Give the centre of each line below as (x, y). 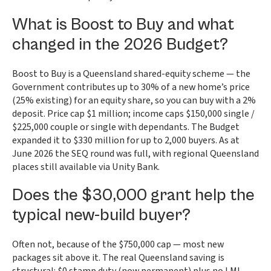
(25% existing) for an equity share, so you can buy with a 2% (134, 100)
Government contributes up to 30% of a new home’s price (131, 87)
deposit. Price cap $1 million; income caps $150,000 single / (133, 114)
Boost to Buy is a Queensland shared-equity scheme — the (131, 74)
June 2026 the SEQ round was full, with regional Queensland (135, 154)
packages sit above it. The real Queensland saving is (118, 258)
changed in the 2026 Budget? (120, 45)
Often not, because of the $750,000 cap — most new (118, 244)
